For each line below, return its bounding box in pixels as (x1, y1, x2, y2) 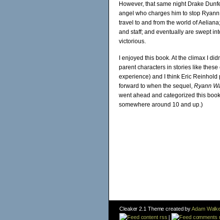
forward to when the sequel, (119, 82, 194, 89)
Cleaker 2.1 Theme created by (119, 205, 192, 212)
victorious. (119, 38, 146, 45)
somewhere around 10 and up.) (119, 101, 203, 108)
